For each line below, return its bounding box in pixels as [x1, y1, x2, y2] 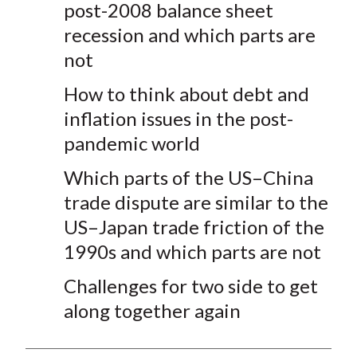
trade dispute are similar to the [63, 190, 328, 214]
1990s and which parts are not [63, 240, 321, 264]
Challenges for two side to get [63, 274, 318, 298]
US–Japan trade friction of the [63, 215, 324, 239]
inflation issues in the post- [63, 107, 293, 131]
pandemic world [63, 131, 200, 155]
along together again [63, 299, 241, 323]
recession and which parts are [63, 23, 316, 47]
